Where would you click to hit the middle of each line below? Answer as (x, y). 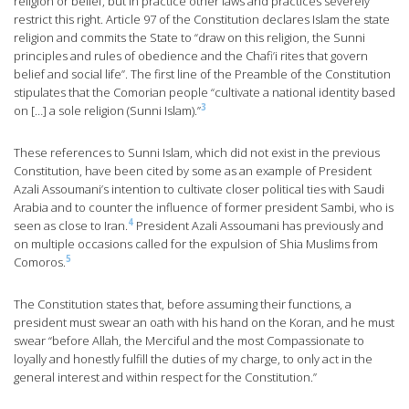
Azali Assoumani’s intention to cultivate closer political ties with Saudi (199, 189)
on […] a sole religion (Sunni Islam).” (107, 111)
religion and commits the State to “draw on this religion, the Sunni (189, 38)
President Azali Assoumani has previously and (258, 226)
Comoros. (40, 262)
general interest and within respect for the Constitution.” (165, 378)
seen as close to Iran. (71, 226)
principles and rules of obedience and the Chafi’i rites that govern (191, 56)
